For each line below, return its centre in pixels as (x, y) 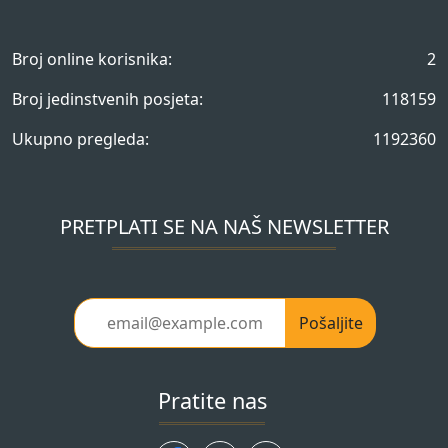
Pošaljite (331, 323)
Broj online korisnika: (92, 59)
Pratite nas (212, 401)
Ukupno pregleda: (80, 139)
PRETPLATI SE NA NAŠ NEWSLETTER (224, 227)
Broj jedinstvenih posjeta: (107, 99)
